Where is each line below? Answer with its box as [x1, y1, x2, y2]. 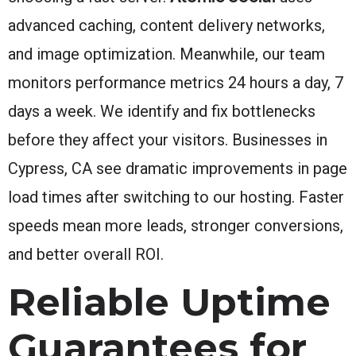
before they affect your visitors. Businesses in [8, 130, 327, 149]
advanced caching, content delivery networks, [8, 15, 325, 35]
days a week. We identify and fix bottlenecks [8, 101, 315, 121]
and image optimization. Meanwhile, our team [8, 44, 325, 64]
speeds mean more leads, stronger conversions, [8, 215, 343, 235]
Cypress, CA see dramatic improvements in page [8, 158, 347, 178]
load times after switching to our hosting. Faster [8, 187, 344, 207]
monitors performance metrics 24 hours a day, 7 [8, 72, 343, 92]
